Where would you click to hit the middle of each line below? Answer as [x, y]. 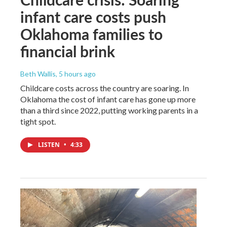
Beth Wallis [38, 73]
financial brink [68, 51]
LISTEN [50, 144]
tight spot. [38, 121]
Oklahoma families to [91, 34]
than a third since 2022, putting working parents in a [109, 110]
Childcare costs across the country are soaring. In [105, 88]
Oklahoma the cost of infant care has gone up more [108, 99]
